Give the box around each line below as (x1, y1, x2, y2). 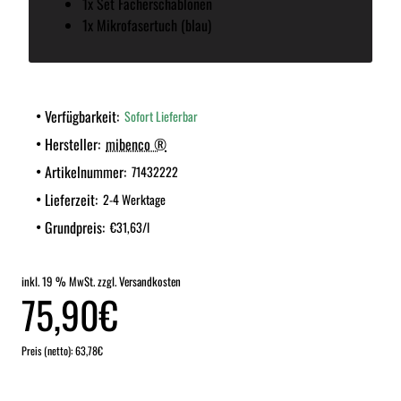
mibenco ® (106, 132, 166, 155)
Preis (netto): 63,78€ (21, 342, 103, 358)
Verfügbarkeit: (45, 105, 119, 127)
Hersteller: (45, 132, 100, 155)
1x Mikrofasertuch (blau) (82, 13, 211, 36)
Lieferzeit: (45, 188, 98, 210)
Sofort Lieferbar (124, 107, 198, 126)
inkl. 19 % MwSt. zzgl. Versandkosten (21, 271, 181, 290)
